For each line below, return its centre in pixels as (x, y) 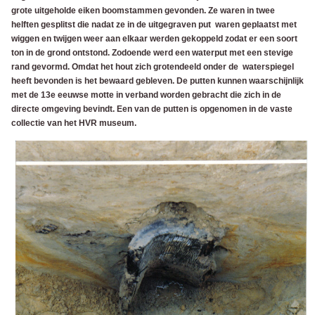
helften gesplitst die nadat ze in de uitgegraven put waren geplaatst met (154, 25)
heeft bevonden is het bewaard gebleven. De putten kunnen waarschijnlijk (157, 81)
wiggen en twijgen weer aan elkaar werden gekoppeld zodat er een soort (154, 39)
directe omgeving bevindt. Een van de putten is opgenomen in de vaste (152, 109)
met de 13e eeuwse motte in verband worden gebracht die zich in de (146, 95)
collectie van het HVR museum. (74, 123)
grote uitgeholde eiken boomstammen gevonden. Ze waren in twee (143, 11)
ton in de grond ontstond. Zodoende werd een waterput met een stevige (152, 53)
